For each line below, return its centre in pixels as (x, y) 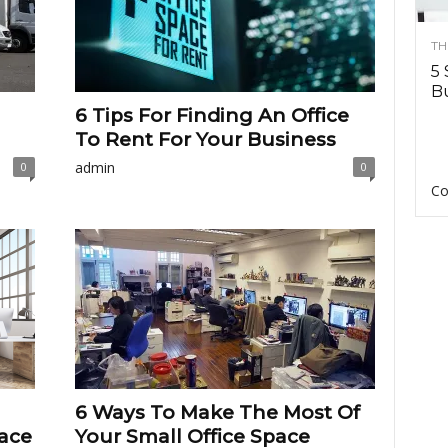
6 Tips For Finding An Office (211, 115)
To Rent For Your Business (205, 139)
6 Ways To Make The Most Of (217, 412)
